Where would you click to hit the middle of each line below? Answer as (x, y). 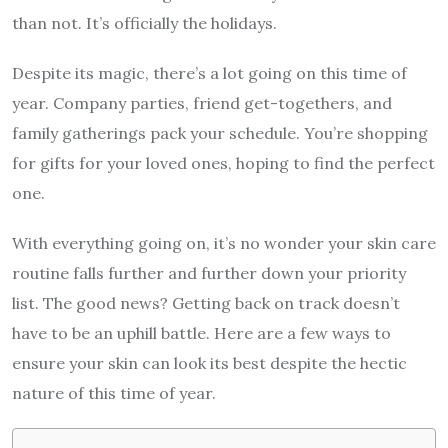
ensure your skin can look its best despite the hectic (209, 362)
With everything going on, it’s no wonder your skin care (224, 242)
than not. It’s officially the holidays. (144, 22)
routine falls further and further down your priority (209, 272)
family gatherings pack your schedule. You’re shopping (220, 132)
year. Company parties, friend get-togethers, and (202, 102)
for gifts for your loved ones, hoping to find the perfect (223, 162)
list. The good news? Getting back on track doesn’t (206, 302)
